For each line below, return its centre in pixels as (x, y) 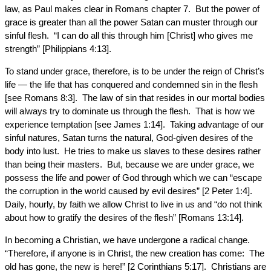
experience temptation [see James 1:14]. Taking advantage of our (134, 124)
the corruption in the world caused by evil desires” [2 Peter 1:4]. (130, 191)
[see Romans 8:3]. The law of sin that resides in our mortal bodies (135, 98)
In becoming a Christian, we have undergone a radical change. (129, 240)
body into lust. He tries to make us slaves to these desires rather (133, 151)
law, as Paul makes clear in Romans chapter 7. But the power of (132, 9)
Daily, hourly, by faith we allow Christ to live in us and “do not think (134, 204)
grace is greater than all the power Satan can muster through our (131, 22)
